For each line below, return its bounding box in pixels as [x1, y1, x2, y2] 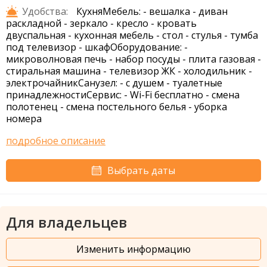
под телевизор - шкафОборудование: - [6, 41, 188, 54]
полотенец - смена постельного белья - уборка [6, 100, 227, 114]
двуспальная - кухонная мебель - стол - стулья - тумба [6, 29, 258, 42]
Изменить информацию [76, 243, 191, 256]
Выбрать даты [107, 164, 175, 178]
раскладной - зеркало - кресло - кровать [6, 17, 197, 30]
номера [6, 112, 42, 126]
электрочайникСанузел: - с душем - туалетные [6, 76, 222, 90]
